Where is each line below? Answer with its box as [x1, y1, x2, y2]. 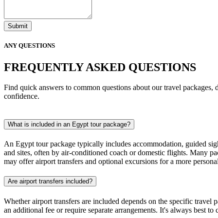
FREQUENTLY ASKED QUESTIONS [4, 60, 196, 73]
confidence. [4, 92, 39, 101]
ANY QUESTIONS [4, 42, 55, 50]
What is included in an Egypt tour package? [8, 120, 130, 128]
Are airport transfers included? [8, 178, 92, 185]
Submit [8, 22, 28, 30]
